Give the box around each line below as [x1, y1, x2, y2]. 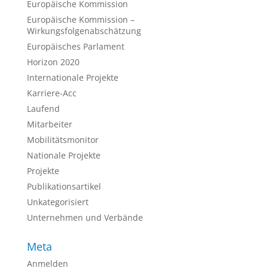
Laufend [26, 103, 60, 114]
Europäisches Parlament [26, 41, 124, 52]
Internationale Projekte [26, 72, 118, 83]
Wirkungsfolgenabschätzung [26, 25, 141, 36]
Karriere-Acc [26, 87, 77, 99]
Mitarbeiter [26, 118, 72, 130]
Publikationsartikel [26, 181, 101, 192]
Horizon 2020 [26, 56, 80, 68]
